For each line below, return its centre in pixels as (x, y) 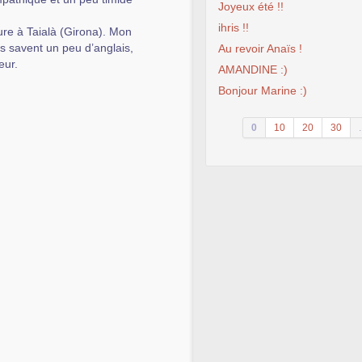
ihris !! (234, 27)
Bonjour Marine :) (263, 90)
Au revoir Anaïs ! (260, 48)
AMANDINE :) (253, 69)
